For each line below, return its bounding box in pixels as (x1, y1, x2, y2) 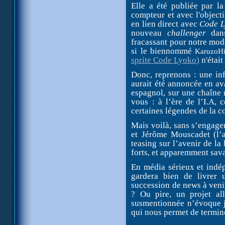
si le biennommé (131, 46, 195, 56)
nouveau (131, 28, 167, 38)
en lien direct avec (131, 19, 200, 29)
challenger (167, 28, 211, 38)
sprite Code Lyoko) (131, 55, 200, 65)
